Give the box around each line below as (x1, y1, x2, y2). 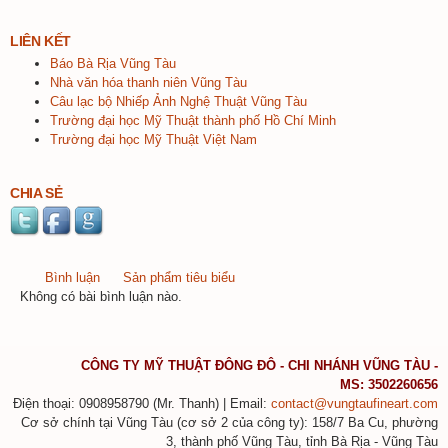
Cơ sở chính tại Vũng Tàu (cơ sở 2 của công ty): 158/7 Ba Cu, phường (21, 414, 438, 430)
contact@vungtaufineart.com (271, 395, 438, 411)
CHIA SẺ (10, 184, 63, 201)
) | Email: (215, 395, 271, 411)
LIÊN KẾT (10, 33, 71, 50)
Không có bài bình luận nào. (20, 288, 182, 304)
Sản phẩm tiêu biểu (123, 269, 235, 285)
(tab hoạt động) (99, 269, 187, 285)
